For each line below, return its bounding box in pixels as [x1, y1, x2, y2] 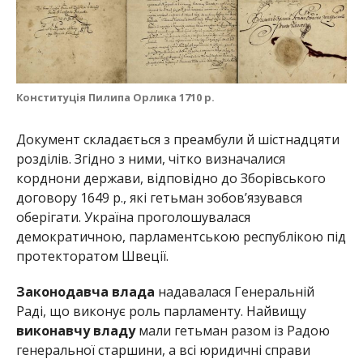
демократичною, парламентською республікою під [15, 227, 346, 246]
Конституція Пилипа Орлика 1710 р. [15, 89, 215, 105]
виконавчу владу [15, 321, 135, 340]
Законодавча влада [15, 282, 155, 301]
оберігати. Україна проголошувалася [15, 207, 250, 226]
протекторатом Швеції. [15, 246, 169, 265]
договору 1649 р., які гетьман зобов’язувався [15, 188, 302, 207]
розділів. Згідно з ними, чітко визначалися [15, 149, 285, 168]
